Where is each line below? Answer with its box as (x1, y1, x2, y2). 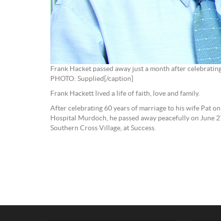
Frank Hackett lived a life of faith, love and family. (50, 90, 200, 98)
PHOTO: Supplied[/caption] (50, 75, 133, 83)
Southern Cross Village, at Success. (50, 125, 156, 132)
